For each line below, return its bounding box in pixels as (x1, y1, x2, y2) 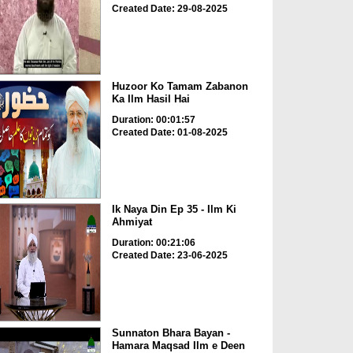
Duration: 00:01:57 (111, 113, 195, 125)
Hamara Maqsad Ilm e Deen (111, 339, 245, 351)
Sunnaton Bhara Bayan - (111, 326, 230, 339)
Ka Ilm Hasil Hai (111, 92, 190, 105)
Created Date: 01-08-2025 (111, 126, 228, 138)
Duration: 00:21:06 (111, 237, 195, 249)
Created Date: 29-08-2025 (111, 3, 228, 15)
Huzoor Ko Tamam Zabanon (111, 80, 248, 92)
